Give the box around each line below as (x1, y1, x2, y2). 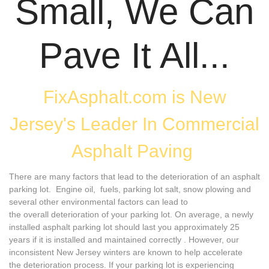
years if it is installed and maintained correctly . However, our (9, 235, 239, 244)
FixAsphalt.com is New (43, 87, 226, 107)
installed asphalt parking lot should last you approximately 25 (9, 222, 240, 232)
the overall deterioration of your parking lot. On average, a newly (9, 210, 253, 219)
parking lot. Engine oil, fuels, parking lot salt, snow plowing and (9, 184, 251, 194)
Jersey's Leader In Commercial (10, 114, 259, 134)
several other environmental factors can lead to (9, 197, 188, 207)
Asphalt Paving (71, 141, 198, 161)
